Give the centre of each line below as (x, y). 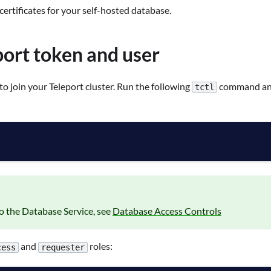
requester (63, 247)
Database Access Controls (167, 211)
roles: (100, 246)
